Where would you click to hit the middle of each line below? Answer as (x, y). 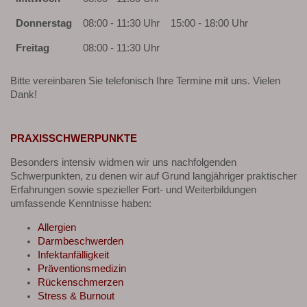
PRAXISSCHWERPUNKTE (74, 139)
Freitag (33, 48)
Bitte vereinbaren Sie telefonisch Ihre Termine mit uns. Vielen (145, 81)
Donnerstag (44, 24)
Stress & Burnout (76, 296)
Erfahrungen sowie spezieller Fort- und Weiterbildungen (133, 190)
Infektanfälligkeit (73, 255)
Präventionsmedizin (82, 268)
